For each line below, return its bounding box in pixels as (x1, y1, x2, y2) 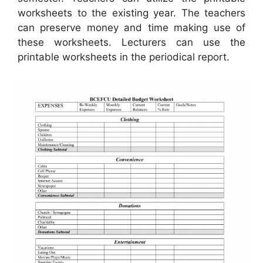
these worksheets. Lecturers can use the (18, 36, 245, 49)
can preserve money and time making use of (18, 22, 245, 34)
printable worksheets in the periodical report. (18, 51, 230, 63)
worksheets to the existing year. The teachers (18, 7, 245, 19)
